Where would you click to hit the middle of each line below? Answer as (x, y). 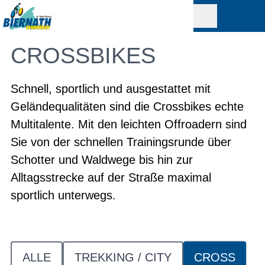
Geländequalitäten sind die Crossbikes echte (127, 106)
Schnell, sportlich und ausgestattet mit (111, 89)
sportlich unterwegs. (63, 195)
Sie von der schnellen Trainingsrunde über (121, 142)
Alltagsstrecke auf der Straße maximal (111, 177)
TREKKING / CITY (123, 257)
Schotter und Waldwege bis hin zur (102, 160)
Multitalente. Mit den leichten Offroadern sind (129, 124)
